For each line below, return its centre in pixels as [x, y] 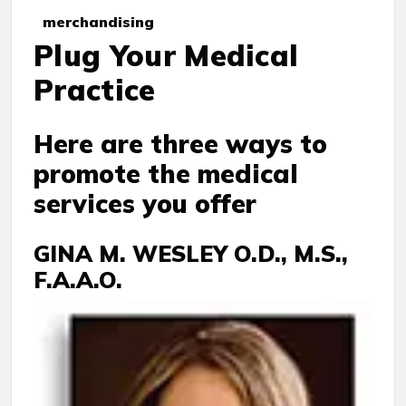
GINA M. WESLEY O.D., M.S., [191, 253]
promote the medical [166, 174]
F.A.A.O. [78, 280]
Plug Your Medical [166, 55]
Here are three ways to [180, 144]
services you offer [145, 203]
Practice [95, 90]
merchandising [94, 22]
